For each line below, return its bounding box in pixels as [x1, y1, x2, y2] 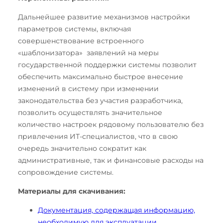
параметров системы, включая [18, 24, 131, 33]
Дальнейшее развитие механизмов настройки [18, 12, 190, 21]
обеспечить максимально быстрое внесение [18, 72, 183, 81]
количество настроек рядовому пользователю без [18, 119, 204, 129]
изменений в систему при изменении [18, 84, 159, 93]
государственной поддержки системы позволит [18, 60, 197, 69]
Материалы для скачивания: [18, 186, 125, 196]
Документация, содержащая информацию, [38, 205, 195, 215]
